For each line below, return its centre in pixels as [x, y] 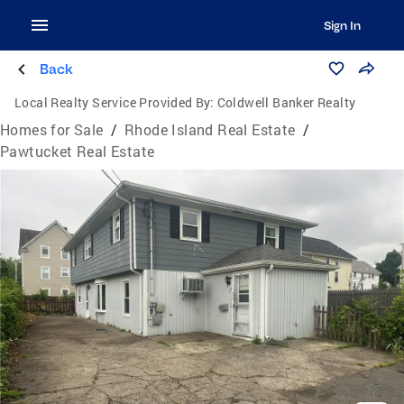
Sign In [342, 25]
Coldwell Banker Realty [286, 102]
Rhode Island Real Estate [210, 129]
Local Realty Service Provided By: [115, 102]
